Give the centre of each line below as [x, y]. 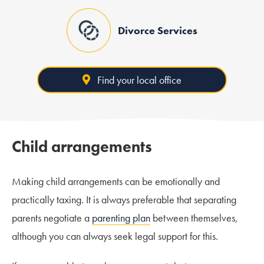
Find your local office [140, 80]
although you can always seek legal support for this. [115, 236]
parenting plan [121, 217]
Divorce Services [158, 30]
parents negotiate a [52, 217]
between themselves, [194, 217]
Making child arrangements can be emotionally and [116, 181]
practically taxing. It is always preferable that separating [124, 199]
